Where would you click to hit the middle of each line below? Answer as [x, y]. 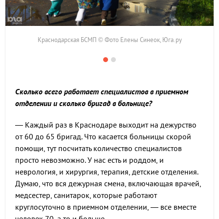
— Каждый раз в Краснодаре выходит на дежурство [106, 125]
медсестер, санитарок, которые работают [86, 195]
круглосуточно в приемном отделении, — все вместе [106, 207]
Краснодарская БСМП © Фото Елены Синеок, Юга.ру [109, 40]
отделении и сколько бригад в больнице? [84, 103]
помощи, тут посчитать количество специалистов [99, 148]
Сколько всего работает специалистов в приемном [102, 91]
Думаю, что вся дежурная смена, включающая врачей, [108, 183]
